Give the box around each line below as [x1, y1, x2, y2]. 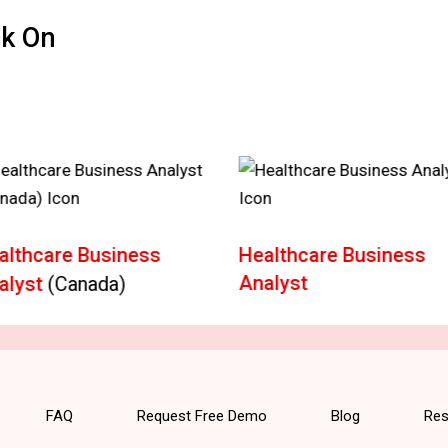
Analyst [238, 271, 308, 295]
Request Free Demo [136, 406, 267, 425]
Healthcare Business [238, 243, 426, 267]
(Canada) [47, 272, 126, 296]
